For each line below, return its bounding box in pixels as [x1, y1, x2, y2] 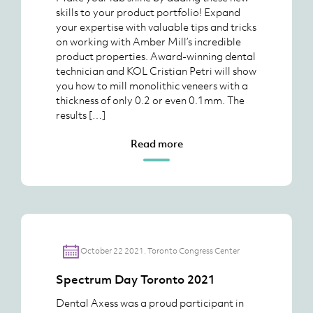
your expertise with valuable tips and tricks [56, 20, 256, 34]
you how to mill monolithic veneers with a [56, 78, 248, 92]
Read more [130, 136, 183, 150]
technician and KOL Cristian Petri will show [56, 64, 256, 78]
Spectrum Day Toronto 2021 [56, 272, 215, 287]
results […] [56, 108, 105, 122]
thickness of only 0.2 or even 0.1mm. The [56, 93, 245, 107]
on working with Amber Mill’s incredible [56, 34, 241, 48]
